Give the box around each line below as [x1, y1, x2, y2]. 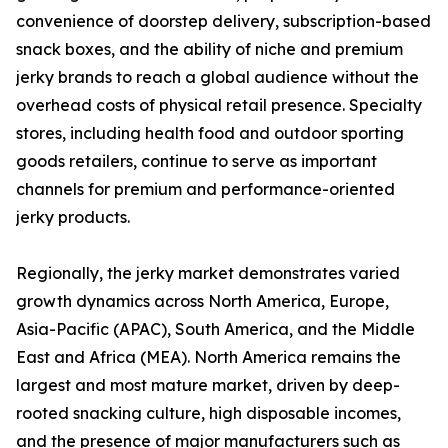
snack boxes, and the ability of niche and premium [16, 39, 403, 60]
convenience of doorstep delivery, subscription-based [16, 11, 431, 32]
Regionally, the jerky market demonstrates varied [16, 263, 400, 284]
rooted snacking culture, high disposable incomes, [16, 403, 401, 424]
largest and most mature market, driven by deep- [16, 375, 400, 396]
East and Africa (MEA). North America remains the [16, 347, 401, 368]
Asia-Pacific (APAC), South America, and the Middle [16, 319, 415, 340]
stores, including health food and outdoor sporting [16, 123, 404, 144]
